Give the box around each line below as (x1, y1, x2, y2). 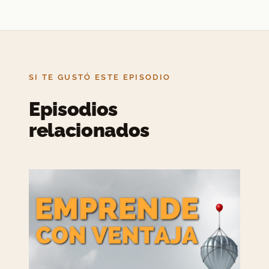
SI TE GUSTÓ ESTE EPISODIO (29, 73, 171, 82)
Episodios (29, 98, 118, 121)
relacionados (29, 119, 150, 142)
